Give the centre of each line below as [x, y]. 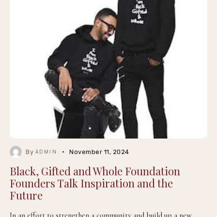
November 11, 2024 [99, 152]
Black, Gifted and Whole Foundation [95, 171]
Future [26, 195]
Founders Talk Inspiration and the [91, 183]
